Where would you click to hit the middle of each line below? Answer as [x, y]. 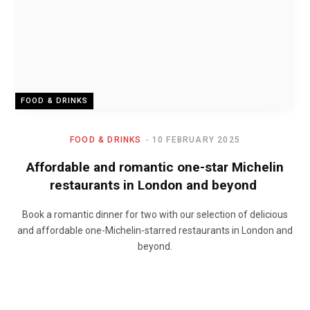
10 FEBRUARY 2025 [196, 139]
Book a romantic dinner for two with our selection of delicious [155, 214]
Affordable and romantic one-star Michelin [155, 167]
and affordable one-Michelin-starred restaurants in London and [155, 230]
